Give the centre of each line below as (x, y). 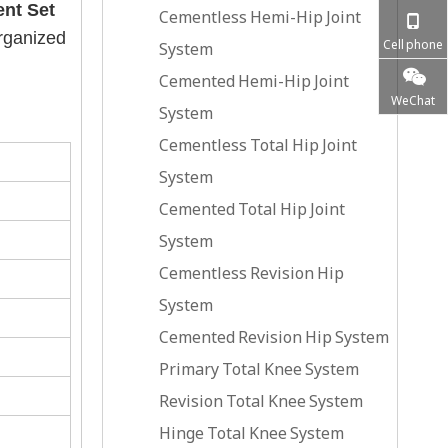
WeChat (413, 100)
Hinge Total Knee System (251, 433)
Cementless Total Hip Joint (258, 145)
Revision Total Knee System (261, 401)
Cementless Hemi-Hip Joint (260, 17)
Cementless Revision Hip (251, 273)
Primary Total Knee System (259, 369)
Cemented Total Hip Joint (252, 209)
